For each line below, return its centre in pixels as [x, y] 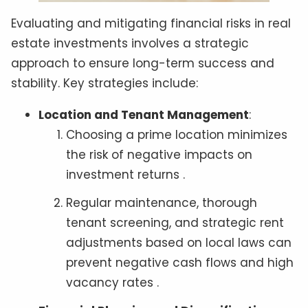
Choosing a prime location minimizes [177, 135]
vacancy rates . [112, 283]
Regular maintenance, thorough [162, 203]
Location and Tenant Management [144, 115]
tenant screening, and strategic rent [175, 223]
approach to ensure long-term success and [143, 64]
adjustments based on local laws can [179, 243]
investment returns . [125, 175]
